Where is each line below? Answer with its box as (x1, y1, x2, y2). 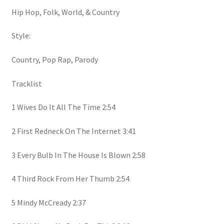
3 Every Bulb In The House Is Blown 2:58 (11, 149, 145, 160)
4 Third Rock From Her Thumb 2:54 (11, 173, 129, 184)
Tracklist (11, 78, 42, 88)
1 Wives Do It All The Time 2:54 (11, 102, 115, 112)
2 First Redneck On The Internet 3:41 (11, 125, 136, 136)
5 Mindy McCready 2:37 (11, 197, 86, 207)
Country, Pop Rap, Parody (11, 54, 98, 64)
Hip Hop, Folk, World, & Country (11, 6, 119, 17)
